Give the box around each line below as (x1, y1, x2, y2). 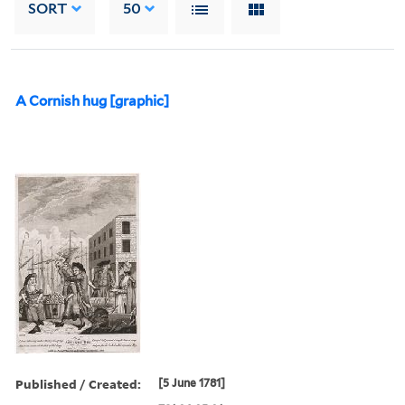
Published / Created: (15, 374, 141, 392)
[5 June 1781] (158, 375, 226, 390)
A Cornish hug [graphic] (15, 92, 169, 109)
